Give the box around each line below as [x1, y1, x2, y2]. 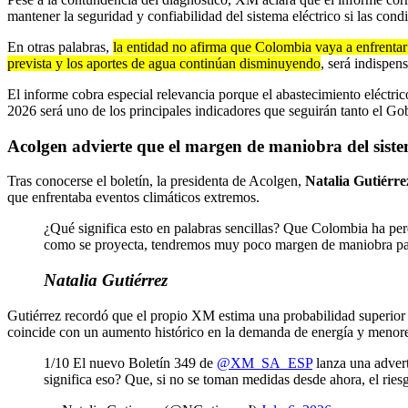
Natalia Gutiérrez [44, 270, 168, 291]
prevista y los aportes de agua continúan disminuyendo [7, 55, 321, 71]
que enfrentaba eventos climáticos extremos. [7, 189, 260, 206]
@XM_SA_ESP [217, 354, 312, 371]
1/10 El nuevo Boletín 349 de [44, 354, 217, 371]
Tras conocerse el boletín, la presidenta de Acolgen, [7, 173, 305, 189]
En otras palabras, [7, 38, 113, 55]
